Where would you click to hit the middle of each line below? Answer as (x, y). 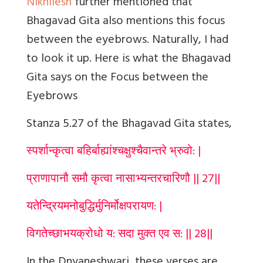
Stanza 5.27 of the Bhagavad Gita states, (129, 125)
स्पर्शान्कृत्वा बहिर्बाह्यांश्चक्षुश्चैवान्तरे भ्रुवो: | (114, 153)
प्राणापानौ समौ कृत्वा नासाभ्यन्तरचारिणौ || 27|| (123, 180)
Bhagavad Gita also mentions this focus (126, 22)
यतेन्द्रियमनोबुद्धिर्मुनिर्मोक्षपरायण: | (94, 208)
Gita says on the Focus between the (117, 79)
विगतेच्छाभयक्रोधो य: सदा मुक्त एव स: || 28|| (119, 235)
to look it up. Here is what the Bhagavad (129, 60)
